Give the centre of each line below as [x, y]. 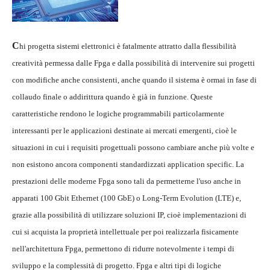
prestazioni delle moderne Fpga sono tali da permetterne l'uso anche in [127, 181]
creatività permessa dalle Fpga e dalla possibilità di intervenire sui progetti [133, 63]
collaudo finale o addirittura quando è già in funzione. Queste [112, 97]
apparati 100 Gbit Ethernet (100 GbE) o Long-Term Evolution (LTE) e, [127, 198]
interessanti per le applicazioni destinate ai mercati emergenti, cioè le [124, 131]
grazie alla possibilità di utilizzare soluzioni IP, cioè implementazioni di [129, 215]
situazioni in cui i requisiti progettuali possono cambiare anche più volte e [133, 148]
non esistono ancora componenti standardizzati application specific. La [128, 165]
